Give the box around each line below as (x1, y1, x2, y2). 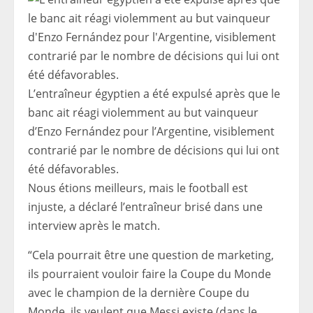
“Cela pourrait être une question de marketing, (28, 247, 274, 263)
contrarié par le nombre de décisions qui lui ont (28, 143, 279, 159)
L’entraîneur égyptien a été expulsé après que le (28, 86, 280, 102)
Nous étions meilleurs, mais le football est (28, 180, 248, 196)
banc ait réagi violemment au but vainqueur (28, 105, 259, 121)
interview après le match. (28, 218, 160, 234)
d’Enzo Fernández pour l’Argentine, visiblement (28, 124, 275, 140)
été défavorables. (28, 161, 119, 177)
